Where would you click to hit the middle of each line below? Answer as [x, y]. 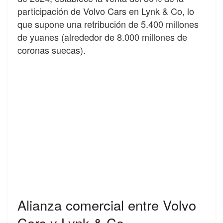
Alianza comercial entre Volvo [107, 205]
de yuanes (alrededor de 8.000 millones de [102, 37]
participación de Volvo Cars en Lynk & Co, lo [106, 11]
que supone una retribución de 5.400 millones [108, 24]
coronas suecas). [52, 50]
